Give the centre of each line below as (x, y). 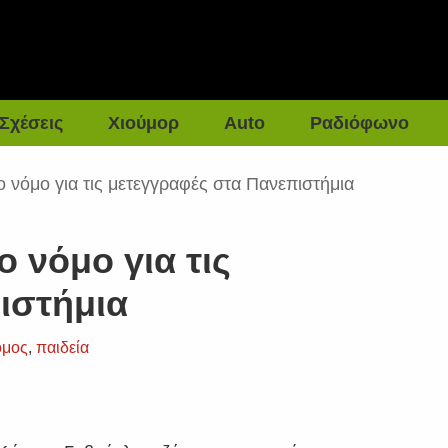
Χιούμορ (144, 123)
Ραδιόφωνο (360, 123)
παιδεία (63, 347)
